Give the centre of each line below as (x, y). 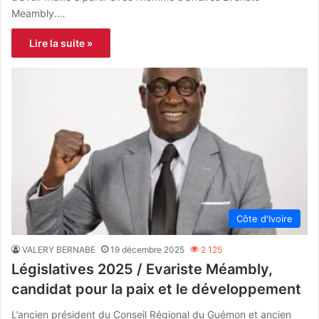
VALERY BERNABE (59, 249)
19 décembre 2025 (147, 249)
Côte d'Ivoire (265, 218)
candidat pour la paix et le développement (156, 289)
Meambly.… (38, 13)
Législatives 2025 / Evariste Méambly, (142, 269)
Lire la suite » (61, 43)
